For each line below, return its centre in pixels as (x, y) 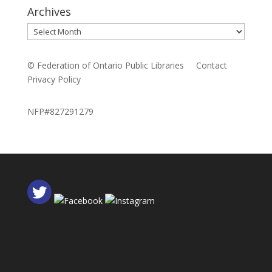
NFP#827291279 (60, 111)
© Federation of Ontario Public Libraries (111, 65)
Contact (211, 65)
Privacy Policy (54, 79)
